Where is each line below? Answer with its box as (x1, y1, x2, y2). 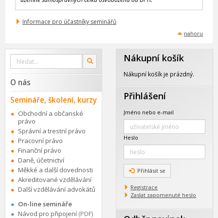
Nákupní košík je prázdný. (124, 70, 195, 79)
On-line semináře (18, 200, 72, 209)
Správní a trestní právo (18, 127, 86, 136)
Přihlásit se (137, 167, 166, 175)
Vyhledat (10, 53, 34, 62)
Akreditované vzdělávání (18, 175, 91, 184)
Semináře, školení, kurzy (10, 95, 97, 105)
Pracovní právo (18, 136, 63, 145)
